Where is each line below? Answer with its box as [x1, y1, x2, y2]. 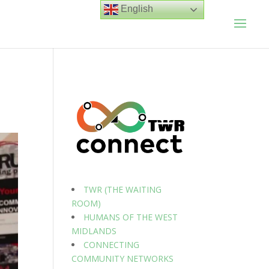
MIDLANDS [71, 225, 117, 237]
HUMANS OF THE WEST [83, 211, 178, 223]
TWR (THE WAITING [83, 183, 162, 195]
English [118, 4, 154, 14]
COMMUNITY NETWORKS [71, 252, 174, 264]
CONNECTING [83, 238, 140, 250]
